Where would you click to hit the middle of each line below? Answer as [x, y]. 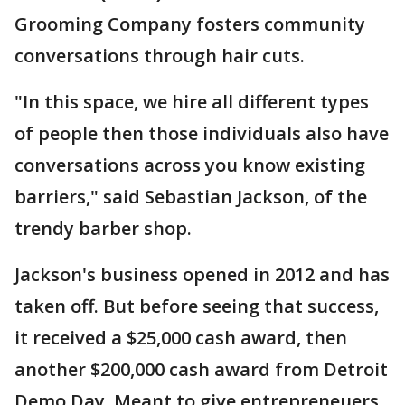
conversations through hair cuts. [160, 56]
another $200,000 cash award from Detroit [201, 369]
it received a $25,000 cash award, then [181, 338]
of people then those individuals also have [202, 133]
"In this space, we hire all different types [192, 102]
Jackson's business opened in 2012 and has [202, 274]
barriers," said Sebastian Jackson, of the [191, 197]
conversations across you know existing [190, 165]
